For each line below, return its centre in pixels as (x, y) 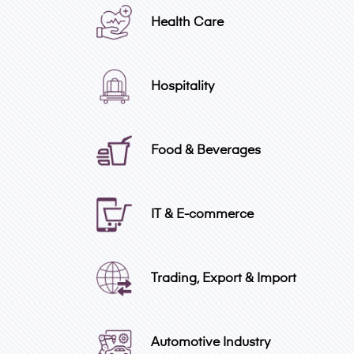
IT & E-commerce (201, 215)
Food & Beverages (204, 151)
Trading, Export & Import (222, 279)
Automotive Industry (209, 343)
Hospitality (181, 87)
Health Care (186, 23)
